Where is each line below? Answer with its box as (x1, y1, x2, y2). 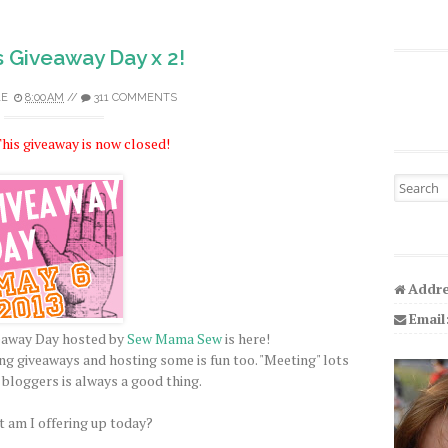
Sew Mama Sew (124, 329, 222, 348)
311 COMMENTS (94, 91, 177, 104)
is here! (222, 329, 270, 348)
